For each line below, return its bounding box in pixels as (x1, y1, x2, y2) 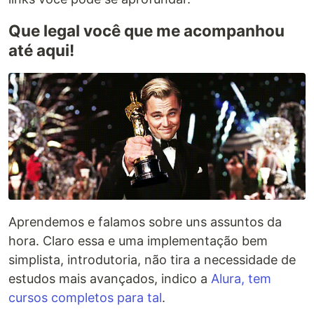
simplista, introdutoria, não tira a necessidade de (8, 252, 296, 267)
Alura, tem (211, 271, 271, 286)
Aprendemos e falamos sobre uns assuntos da (8, 214, 282, 229)
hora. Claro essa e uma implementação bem (8, 233, 268, 248)
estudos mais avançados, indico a (8, 271, 211, 286)
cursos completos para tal (8, 289, 162, 305)
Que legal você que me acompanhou (8, 21, 285, 41)
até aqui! (8, 41, 74, 60)
